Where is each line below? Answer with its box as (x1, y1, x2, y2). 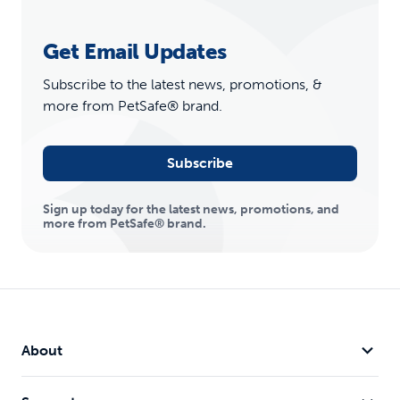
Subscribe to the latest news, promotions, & (43, 76, 322, 94)
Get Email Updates (43, 38, 227, 65)
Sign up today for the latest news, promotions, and (43, 202, 339, 218)
